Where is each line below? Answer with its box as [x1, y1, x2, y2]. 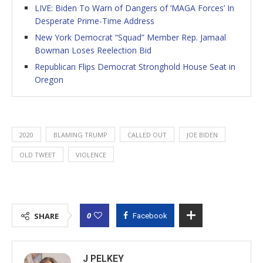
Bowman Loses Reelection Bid [35, 44, 151, 56]
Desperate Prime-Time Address [35, 15, 154, 26]
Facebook [133, 211, 167, 220]
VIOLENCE [76, 150, 106, 159]
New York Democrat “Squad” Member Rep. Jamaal [35, 31, 226, 43]
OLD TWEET [19, 150, 56, 159]
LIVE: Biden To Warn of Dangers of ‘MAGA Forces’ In [35, 2, 234, 14]
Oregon [35, 73, 63, 85]
